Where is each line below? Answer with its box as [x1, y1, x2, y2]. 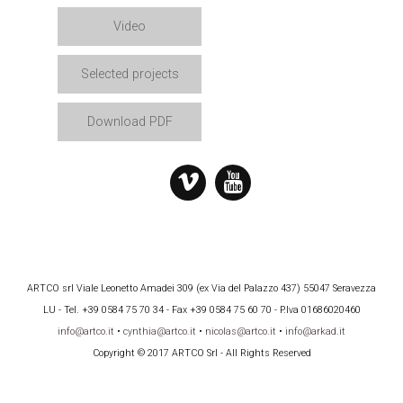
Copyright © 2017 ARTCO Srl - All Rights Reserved [92, 347, 311, 359]
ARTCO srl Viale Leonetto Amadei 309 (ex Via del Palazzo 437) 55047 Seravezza [27, 282, 376, 294]
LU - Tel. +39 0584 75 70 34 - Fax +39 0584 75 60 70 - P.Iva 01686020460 [42, 304, 361, 316]
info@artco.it [58, 326, 114, 337]
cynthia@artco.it [123, 326, 196, 337]
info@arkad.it [285, 326, 345, 337]
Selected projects [80, 67, 179, 82]
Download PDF [86, 114, 173, 130]
